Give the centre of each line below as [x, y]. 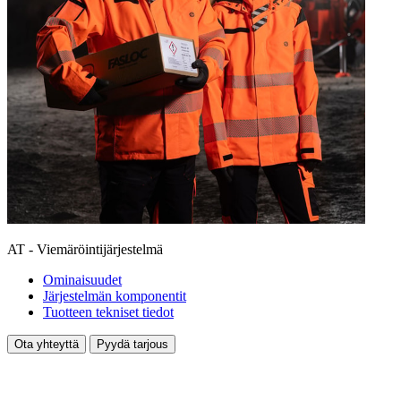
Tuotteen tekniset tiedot [108, 312]
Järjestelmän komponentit [115, 296]
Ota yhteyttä [47, 345]
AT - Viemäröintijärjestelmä [85, 250]
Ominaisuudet [82, 280]
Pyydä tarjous [132, 345]
